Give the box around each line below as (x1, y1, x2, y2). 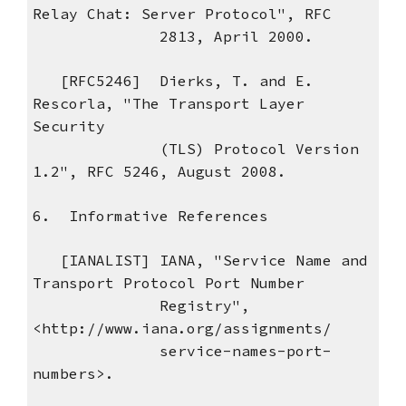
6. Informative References (32, 207, 268, 226)
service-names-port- (32, 342, 332, 361)
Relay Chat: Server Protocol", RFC (32, 5, 332, 24)
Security (32, 117, 105, 136)
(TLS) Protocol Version (32, 140, 359, 159)
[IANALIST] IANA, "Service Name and (32, 251, 368, 270)
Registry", (32, 296, 250, 315)
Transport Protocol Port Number (32, 274, 304, 293)
